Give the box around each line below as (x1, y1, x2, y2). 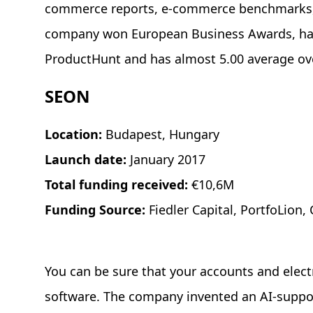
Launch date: (45, 151, 130, 168)
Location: (45, 126, 105, 143)
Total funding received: (45, 176, 191, 194)
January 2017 (130, 151, 205, 168)
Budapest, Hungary (105, 126, 219, 143)
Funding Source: (45, 201, 149, 219)
